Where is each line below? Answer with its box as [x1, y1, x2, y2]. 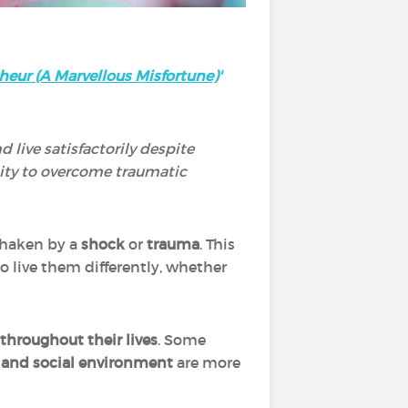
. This [199, 235, 235, 253]
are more [173, 353, 240, 372]
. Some [158, 331, 206, 349]
